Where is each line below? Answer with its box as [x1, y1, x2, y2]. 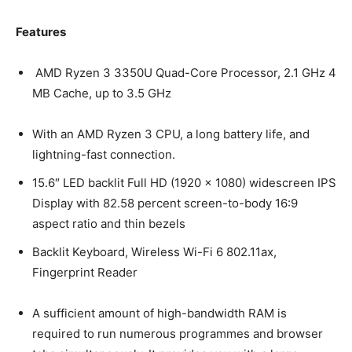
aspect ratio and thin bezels [32, 215, 185, 231]
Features [16, 24, 68, 39]
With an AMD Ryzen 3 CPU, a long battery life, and [32, 126, 310, 141]
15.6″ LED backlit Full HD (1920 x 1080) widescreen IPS [32, 174, 336, 190]
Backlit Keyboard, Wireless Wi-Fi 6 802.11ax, [32, 244, 277, 259]
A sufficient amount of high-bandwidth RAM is [32, 305, 287, 321]
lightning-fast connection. [32, 146, 175, 162]
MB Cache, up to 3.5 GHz [32, 85, 171, 101]
